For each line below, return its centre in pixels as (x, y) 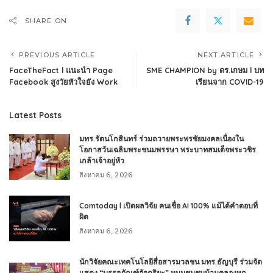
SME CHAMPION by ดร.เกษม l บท (205, 70)
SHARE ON (46, 20)
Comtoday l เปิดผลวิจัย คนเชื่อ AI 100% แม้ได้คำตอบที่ (168, 205)
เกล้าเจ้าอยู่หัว (102, 160)
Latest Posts (35, 115)
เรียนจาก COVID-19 (230, 81)
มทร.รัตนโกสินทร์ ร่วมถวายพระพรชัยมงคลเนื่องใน (161, 138)
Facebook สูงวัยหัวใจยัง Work (63, 81)
